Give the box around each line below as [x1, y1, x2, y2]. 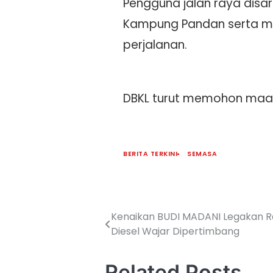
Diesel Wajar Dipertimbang [111, 224, 239, 239]
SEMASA [187, 149, 217, 159]
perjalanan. [123, 37, 187, 54]
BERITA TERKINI [123, 149, 177, 159]
